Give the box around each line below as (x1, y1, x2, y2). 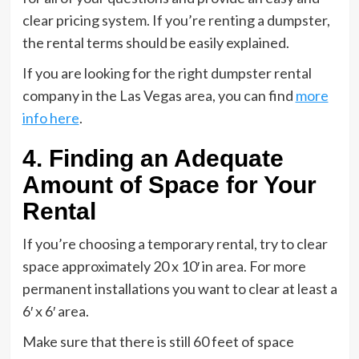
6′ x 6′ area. (22, 302, 89, 320)
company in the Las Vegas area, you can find (22, 87, 296, 104)
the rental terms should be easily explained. (22, 34, 289, 51)
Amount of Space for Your (22, 171, 317, 198)
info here (22, 109, 79, 127)
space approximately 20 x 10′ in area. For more (22, 257, 306, 275)
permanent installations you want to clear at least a (22, 280, 337, 297)
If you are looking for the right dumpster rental (22, 64, 312, 82)
